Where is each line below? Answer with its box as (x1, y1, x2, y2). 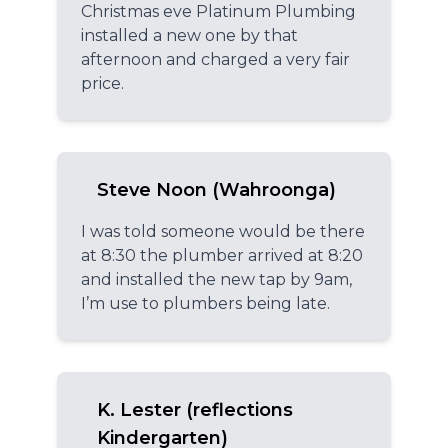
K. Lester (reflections (97, 398, 293, 421)
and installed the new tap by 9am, (81, 269, 352, 289)
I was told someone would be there (81, 221, 365, 241)
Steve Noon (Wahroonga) (97, 178, 336, 201)
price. (81, 73, 124, 93)
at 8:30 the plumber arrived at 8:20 (81, 245, 363, 265)
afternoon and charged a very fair (81, 49, 350, 69)
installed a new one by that (81, 25, 298, 45)
